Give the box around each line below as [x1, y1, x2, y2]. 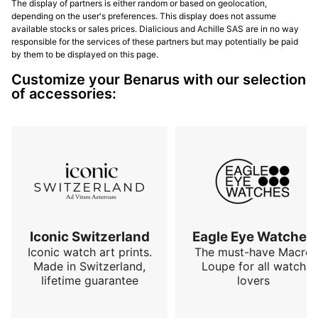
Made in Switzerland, [33, 259, 146, 274]
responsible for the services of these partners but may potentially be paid [11, 36, 298, 48]
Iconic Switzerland [29, 229, 150, 246]
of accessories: [11, 85, 116, 103]
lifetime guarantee [40, 273, 138, 288]
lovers [237, 273, 270, 288]
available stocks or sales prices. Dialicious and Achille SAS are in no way [11, 23, 299, 35]
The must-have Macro [194, 245, 312, 260]
